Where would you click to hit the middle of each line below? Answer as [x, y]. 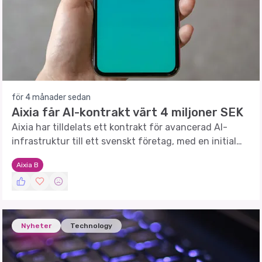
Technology [91, 226]
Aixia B [27, 165]
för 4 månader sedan [51, 97]
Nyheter [36, 226]
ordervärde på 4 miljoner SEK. [76, 155]
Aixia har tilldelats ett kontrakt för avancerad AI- [120, 127]
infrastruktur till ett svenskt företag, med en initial [124, 141]
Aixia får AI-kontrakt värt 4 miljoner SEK [127, 112]
